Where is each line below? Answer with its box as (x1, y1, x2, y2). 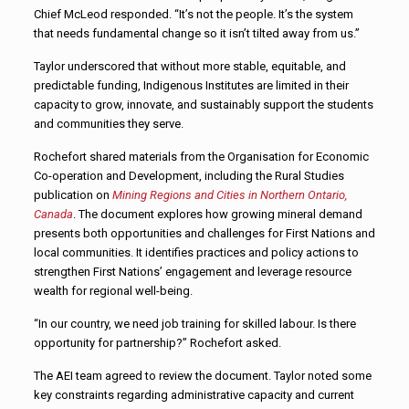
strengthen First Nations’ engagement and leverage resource (33, 264, 351, 278)
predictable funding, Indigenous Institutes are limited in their (33, 78, 349, 92)
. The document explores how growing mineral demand (72, 206, 362, 221)
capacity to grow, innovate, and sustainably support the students (33, 97, 373, 111)
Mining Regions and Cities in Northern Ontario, (111, 187, 347, 202)
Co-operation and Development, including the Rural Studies (33, 168, 344, 183)
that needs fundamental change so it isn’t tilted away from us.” (33, 26, 360, 40)
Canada (33, 206, 73, 221)
